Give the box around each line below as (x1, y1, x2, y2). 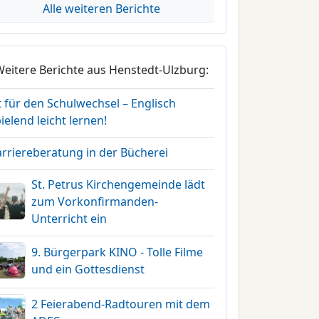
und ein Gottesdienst (31, 261, 145, 277)
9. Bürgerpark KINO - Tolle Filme (31, 244, 204, 260)
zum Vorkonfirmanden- (31, 194, 159, 209)
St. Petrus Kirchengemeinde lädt (31, 177, 206, 192)
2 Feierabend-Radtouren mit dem (31, 296, 211, 312)
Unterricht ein (31, 211, 108, 226)
